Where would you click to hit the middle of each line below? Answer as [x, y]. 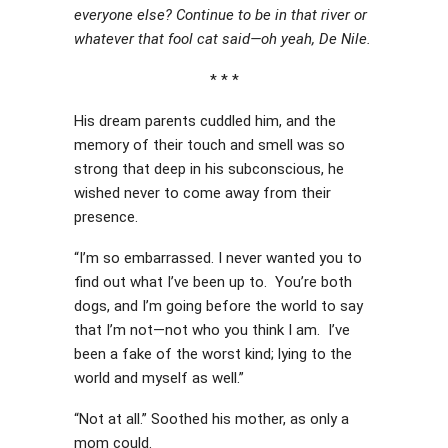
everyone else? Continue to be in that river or [220, 15]
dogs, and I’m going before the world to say [218, 306]
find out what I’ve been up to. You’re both [213, 282]
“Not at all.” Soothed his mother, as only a [211, 419]
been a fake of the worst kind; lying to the [213, 354]
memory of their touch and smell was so [209, 145]
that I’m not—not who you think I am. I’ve [212, 330]
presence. [106, 217]
